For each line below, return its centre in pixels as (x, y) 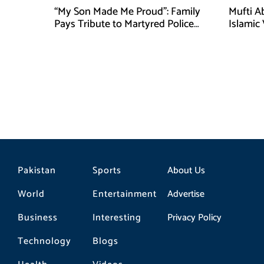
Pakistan (37, 170)
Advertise (186, 194)
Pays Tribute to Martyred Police (124, 24)
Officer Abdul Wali (95, 37)
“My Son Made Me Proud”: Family (127, 12)
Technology (44, 241)
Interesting (117, 217)
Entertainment (124, 194)
